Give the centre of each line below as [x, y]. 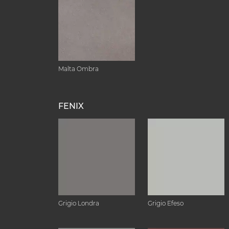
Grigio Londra [79, 203]
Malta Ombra [78, 69]
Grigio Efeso [166, 203]
